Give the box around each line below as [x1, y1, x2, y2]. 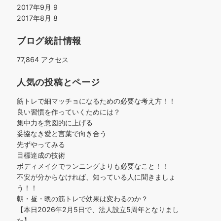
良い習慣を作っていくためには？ [17, 108, 120, 116]
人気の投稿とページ [17, 77, 100, 87]
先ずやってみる [17, 140, 65, 148]
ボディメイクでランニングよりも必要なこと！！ [17, 162, 169, 170]
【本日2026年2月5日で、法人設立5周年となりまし [17, 205, 179, 214]
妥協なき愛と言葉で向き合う [17, 129, 107, 138]
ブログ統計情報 [17, 36, 82, 46]
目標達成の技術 [17, 151, 65, 159]
